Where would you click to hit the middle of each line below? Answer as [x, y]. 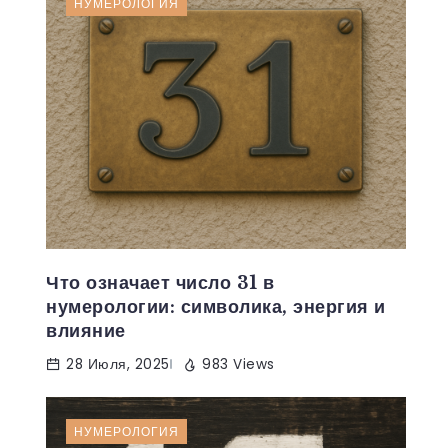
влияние [86, 330]
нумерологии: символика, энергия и [216, 306]
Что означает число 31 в [160, 282]
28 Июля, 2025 [118, 364]
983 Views [238, 364]
